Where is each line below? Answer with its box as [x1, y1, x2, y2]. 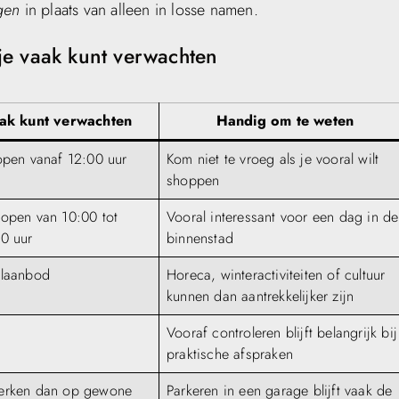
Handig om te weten [216, 110, 354, 131]
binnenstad [167, 227, 234, 248]
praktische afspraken [167, 343, 294, 364]
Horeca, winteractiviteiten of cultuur [167, 264, 386, 285]
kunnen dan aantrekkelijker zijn [167, 285, 354, 306]
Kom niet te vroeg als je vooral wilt [167, 148, 379, 169]
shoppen [167, 169, 220, 191]
